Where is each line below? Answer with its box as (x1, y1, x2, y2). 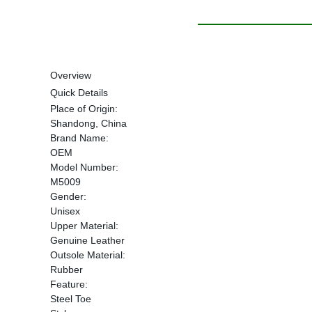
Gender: (50, 191, 86, 202)
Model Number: (50, 162, 118, 173)
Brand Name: (50, 132, 109, 143)
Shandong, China (50, 118, 127, 129)
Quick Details (50, 87, 108, 98)
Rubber (50, 264, 83, 275)
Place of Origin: (50, 103, 118, 114)
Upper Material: (50, 220, 118, 231)
